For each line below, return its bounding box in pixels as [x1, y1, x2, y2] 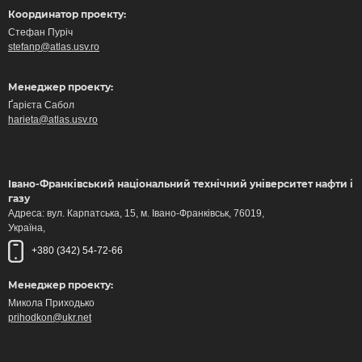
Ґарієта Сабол [8, 99, 74, 111]
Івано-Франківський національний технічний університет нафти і [8, 178, 353, 190]
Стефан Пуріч [8, 27, 73, 38]
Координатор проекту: [8, 8, 126, 20]
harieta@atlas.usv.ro [8, 114, 98, 125]
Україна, [8, 222, 45, 234]
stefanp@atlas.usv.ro [8, 41, 99, 53]
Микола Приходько [8, 297, 95, 309]
